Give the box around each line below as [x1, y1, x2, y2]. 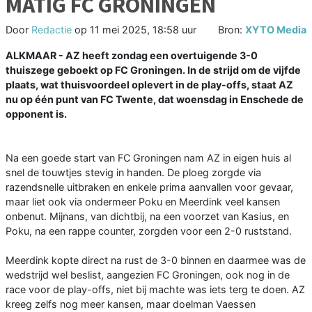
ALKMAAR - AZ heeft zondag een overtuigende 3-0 [6, 49, 258, 62]
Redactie [31, 24, 72, 36]
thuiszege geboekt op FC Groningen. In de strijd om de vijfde [6, 64, 301, 77]
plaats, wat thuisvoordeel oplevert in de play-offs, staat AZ [6, 79, 293, 91]
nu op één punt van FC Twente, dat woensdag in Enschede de [6, 93, 304, 106]
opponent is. [6, 108, 67, 120]
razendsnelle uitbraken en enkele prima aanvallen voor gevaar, [6, 181, 293, 194]
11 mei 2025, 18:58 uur [90, 24, 196, 36]
